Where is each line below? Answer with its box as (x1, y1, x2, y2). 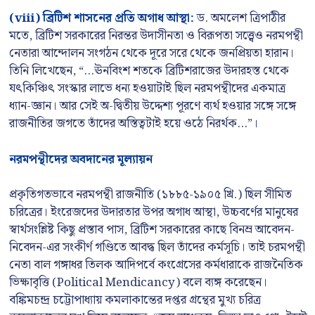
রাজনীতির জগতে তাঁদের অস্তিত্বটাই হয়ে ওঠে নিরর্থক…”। (9, 114, 258, 134)
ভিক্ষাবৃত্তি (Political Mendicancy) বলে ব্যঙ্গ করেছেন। (9, 273, 267, 292)
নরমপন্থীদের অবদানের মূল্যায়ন (9, 149, 153, 169)
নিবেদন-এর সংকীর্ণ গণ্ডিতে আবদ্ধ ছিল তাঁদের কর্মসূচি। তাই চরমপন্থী (9, 238, 305, 257)
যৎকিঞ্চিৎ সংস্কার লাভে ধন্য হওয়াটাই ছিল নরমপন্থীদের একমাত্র (9, 79, 285, 98)
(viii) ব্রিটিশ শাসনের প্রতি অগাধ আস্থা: (9, 8, 194, 28)
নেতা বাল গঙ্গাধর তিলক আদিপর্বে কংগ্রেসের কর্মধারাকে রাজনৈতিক (9, 255, 303, 275)
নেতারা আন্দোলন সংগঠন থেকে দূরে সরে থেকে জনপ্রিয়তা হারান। (9, 44, 294, 63)
